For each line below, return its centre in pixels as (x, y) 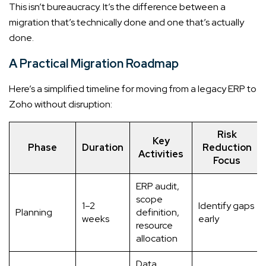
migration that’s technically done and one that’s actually (126, 22)
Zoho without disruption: (61, 104)
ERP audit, (158, 186)
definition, (158, 212)
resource (154, 225)
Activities (161, 154)
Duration (103, 147)
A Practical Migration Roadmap (94, 63)
